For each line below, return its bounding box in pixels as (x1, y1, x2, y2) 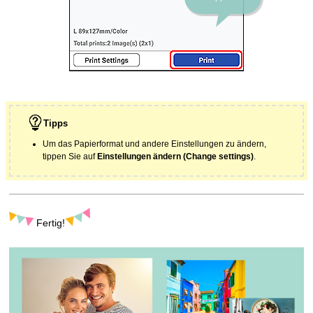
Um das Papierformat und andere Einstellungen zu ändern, (43, 139, 267, 150)
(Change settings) (183, 152, 254, 162)
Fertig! (36, 218, 66, 229)
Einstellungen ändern (97, 152, 182, 162)
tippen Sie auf (43, 152, 98, 162)
